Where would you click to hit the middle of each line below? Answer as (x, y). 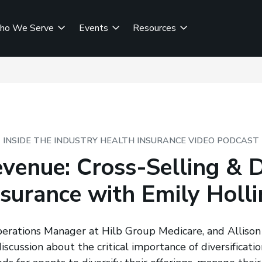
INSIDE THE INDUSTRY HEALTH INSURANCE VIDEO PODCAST (131, 140)
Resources (156, 28)
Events (94, 28)
